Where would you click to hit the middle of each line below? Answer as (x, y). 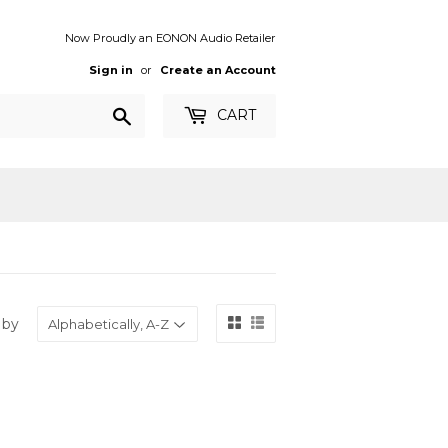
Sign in (111, 70)
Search (155, 112)
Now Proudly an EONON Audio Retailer (170, 38)
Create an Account (218, 70)
